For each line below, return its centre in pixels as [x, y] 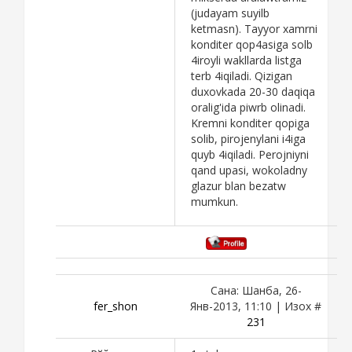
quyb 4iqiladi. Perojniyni [250, 154]
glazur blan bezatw [238, 185]
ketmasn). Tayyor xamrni [254, 28]
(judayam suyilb [230, 13]
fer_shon [115, 306]
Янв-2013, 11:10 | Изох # [256, 306]
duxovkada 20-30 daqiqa [253, 91]
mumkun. [214, 201]
